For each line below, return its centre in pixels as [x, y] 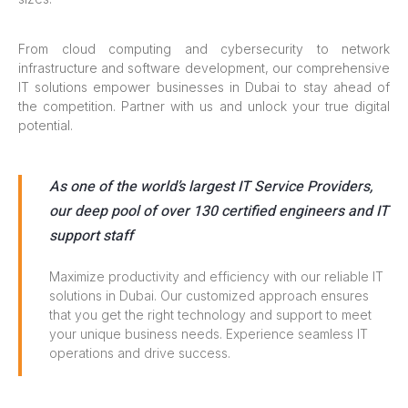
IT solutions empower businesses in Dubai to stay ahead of [204, 87]
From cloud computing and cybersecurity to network [204, 48]
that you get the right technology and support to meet [210, 315]
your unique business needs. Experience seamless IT [209, 334]
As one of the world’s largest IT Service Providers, [211, 187]
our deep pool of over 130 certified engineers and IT [219, 212]
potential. [46, 125]
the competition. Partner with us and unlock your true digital [204, 106]
